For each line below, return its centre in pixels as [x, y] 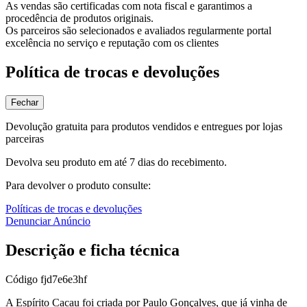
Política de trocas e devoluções [112, 72]
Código [23, 279]
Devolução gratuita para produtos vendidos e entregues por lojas [144, 126]
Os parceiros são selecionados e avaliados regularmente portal [138, 30]
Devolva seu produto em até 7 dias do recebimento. [116, 162]
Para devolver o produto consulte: [78, 185]
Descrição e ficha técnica [93, 250]
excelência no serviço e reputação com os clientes [112, 43]
